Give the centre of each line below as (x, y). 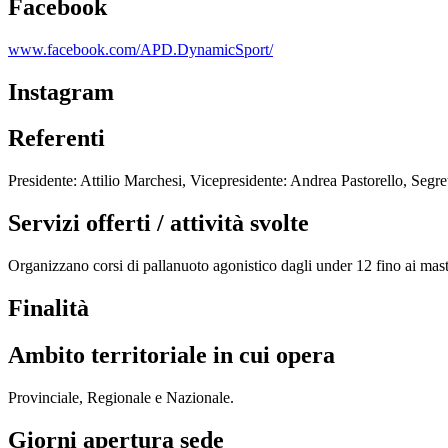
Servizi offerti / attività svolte (158, 223)
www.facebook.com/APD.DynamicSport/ (140, 49)
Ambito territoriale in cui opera (171, 354)
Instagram (61, 91)
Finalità (48, 308)
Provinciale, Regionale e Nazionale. (121, 397)
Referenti (56, 138)
